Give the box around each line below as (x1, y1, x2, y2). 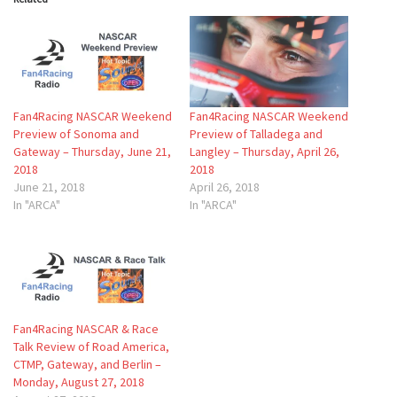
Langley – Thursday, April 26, (190, 143, 339, 160)
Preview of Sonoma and (13, 125, 139, 142)
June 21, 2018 (13, 178, 85, 195)
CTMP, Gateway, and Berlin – (13, 355, 161, 372)
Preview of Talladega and (190, 125, 323, 142)
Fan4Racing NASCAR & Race (13, 320, 159, 337)
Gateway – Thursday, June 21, (13, 143, 171, 160)
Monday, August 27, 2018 (13, 373, 144, 390)
